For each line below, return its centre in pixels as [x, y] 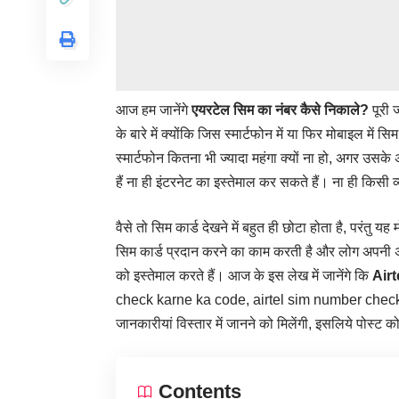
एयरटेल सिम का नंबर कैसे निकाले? [282, 110]
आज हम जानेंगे [154, 110]
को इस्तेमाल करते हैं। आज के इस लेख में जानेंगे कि [244, 276]
